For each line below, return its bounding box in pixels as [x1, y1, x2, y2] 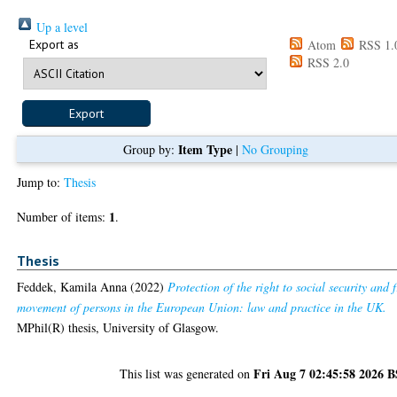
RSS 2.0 [304, 53, 350, 71]
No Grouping [241, 140, 308, 158]
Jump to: [17, 173, 65, 191]
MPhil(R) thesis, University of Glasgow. [17, 319, 220, 337]
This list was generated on [120, 365, 254, 383]
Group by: [122, 140, 178, 158]
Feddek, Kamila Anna [17, 278, 128, 296]
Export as [29, 35, 80, 52]
